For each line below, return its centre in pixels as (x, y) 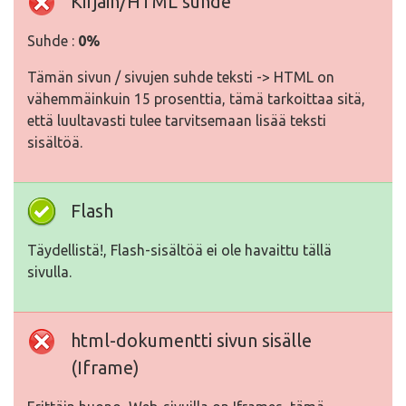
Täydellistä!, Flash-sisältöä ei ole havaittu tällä (179, 250)
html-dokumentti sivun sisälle (191, 340)
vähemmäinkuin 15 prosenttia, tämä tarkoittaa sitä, (196, 99)
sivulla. (49, 272)
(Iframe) (105, 367)
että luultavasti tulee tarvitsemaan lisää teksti (177, 121)
